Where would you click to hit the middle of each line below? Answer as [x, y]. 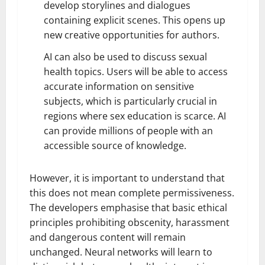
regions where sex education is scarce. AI [135, 116]
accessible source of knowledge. [115, 145]
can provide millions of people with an [128, 130]
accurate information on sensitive [119, 86]
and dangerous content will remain [108, 237]
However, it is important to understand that [127, 178]
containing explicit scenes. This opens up [135, 20]
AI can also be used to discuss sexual [125, 56]
